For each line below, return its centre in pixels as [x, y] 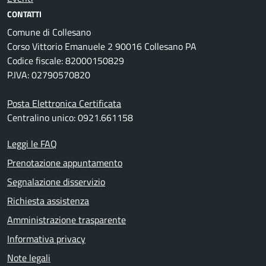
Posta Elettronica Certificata [64, 104]
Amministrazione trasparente [66, 220]
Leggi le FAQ [32, 144]
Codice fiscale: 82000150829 [66, 61]
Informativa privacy [46, 239]
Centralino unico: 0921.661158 [70, 118]
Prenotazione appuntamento [65, 163]
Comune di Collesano [49, 32]
